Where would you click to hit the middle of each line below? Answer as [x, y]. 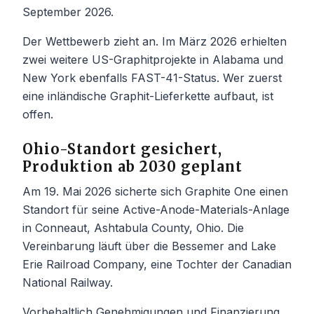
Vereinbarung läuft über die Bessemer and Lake [149, 246]
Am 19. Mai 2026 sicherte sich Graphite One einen [155, 191]
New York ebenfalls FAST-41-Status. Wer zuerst [152, 77]
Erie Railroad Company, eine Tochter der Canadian [157, 264]
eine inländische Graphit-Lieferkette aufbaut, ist [148, 96]
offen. [38, 114]
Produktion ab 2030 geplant [132, 166]
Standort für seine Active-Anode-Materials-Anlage [156, 209]
